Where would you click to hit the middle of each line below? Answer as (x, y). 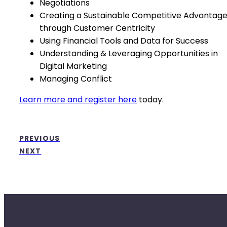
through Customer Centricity (97, 28)
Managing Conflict (76, 79)
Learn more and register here (78, 100)
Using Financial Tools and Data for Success (124, 41)
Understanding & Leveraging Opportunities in (129, 53)
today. (150, 100)
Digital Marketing (73, 66)
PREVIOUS (40, 138)
